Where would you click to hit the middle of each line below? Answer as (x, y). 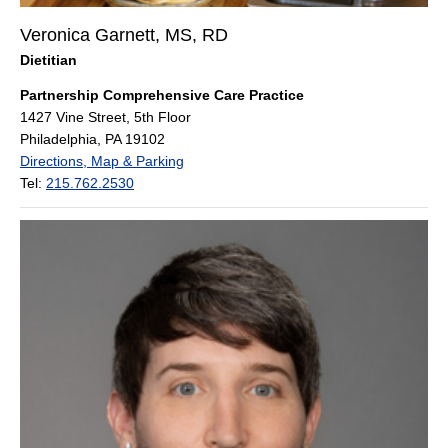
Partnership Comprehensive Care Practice (162, 94)
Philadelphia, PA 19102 (92, 138)
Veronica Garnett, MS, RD (124, 34)
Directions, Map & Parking (102, 160)
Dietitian (48, 59)
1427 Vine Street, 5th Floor (105, 116)
